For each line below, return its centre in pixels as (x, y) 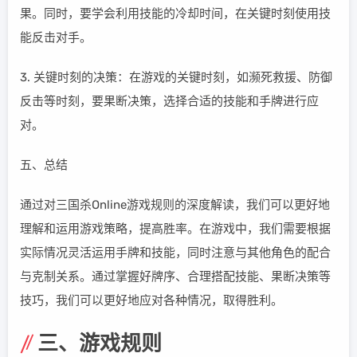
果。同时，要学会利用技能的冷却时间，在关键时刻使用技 (175, 14)
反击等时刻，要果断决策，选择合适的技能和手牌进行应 (169, 101)
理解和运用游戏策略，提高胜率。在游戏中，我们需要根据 (175, 229)
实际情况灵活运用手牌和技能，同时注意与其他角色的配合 (175, 253)
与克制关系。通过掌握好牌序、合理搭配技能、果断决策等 (175, 277)
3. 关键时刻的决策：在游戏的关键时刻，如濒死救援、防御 (176, 77)
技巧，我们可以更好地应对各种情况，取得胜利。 (151, 300)
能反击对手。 (56, 37)
